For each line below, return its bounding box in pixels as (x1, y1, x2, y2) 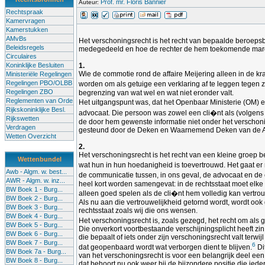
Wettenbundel (17, 156, 62, 163)
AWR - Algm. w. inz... (6, 177, 65, 184)
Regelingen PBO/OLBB (6, 79, 72, 86)
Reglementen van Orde (6, 97, 73, 104)
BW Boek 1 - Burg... (6, 186, 63, 193)
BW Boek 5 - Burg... (6, 221, 63, 228)
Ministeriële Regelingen (6, 70, 72, 77)
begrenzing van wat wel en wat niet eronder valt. (79, 89, 234, 97)
